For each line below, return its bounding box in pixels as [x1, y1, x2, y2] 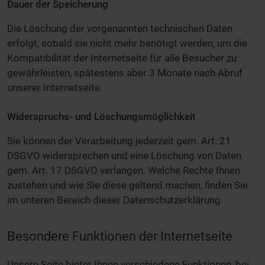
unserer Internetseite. [7, 81, 102, 93]
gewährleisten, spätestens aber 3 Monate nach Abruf [7, 66, 243, 79]
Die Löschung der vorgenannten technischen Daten [7, 22, 232, 34]
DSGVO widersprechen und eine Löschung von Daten [7, 150, 241, 162]
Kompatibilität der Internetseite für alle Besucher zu [7, 51, 237, 64]
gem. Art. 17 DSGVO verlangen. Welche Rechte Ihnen [7, 164, 240, 177]
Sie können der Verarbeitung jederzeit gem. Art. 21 [7, 135, 231, 147]
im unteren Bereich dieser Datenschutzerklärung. [7, 194, 223, 206]
